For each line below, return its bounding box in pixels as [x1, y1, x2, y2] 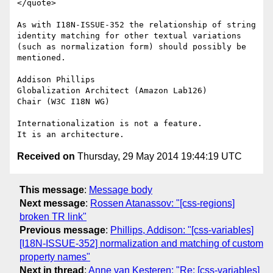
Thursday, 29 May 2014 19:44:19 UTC [75, 151, 242, 162]
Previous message [19, 224, 105, 235]
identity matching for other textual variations [17, 31, 241, 41]
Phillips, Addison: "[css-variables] [110, 224, 253, 235]
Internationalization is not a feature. [17, 119, 202, 129]
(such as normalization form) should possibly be [17, 42, 246, 52]
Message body [89, 184, 152, 195]
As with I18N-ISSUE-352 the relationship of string [17, 20, 256, 30]
